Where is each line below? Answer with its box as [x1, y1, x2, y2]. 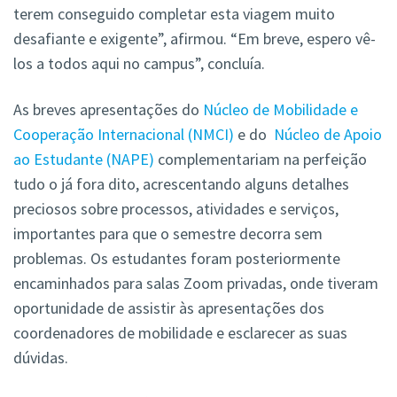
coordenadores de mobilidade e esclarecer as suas [13, 323, 347, 344]
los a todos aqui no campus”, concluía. [13, 53, 265, 74]
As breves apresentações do [13, 99, 203, 121]
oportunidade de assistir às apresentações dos [13, 298, 324, 319]
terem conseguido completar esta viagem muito [13, 4, 335, 25]
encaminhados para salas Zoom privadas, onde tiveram [13, 273, 378, 294]
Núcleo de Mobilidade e [203, 99, 358, 121]
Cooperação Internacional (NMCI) [13, 124, 237, 145]
